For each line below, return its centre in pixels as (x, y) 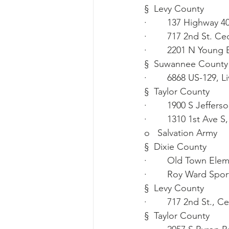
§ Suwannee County (186, 64)
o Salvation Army (181, 133)
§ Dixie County (175, 147)
